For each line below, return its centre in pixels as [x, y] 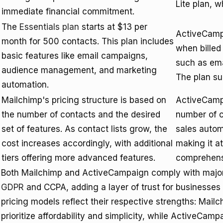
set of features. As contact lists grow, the [84, 129]
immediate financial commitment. [68, 11]
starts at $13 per [113, 27]
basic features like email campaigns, [75, 56]
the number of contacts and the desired [81, 114]
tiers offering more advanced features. [78, 158]
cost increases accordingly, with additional [87, 143]
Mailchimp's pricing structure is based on [84, 100]
